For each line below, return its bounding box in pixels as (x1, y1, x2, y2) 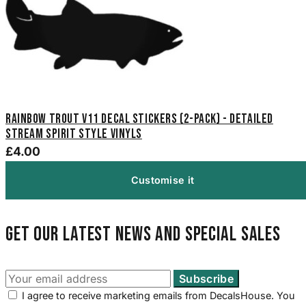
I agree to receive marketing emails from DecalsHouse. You (22, 290, 295, 302)
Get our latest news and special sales (5, 222, 281, 247)
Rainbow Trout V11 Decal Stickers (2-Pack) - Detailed (5, 111, 273, 127)
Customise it (130, 174, 195, 186)
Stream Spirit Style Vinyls (5, 126, 142, 142)
